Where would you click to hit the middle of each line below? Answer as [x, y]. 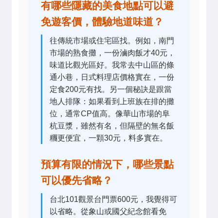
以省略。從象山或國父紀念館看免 [108, 212]
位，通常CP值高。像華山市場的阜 [110, 114]
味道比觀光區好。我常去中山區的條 [112, 65]
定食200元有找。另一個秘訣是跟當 [111, 90]
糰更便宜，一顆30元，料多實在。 [109, 138]
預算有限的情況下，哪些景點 [107, 164]
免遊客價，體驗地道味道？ [102, 22]
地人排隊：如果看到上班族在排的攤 [112, 102]
